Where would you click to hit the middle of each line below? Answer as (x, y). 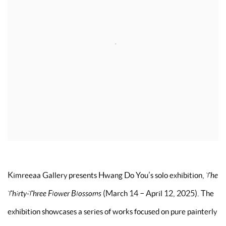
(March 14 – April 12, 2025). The (158, 193)
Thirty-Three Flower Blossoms (54, 193)
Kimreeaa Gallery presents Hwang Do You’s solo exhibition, (107, 175)
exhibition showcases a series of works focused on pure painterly (112, 211)
